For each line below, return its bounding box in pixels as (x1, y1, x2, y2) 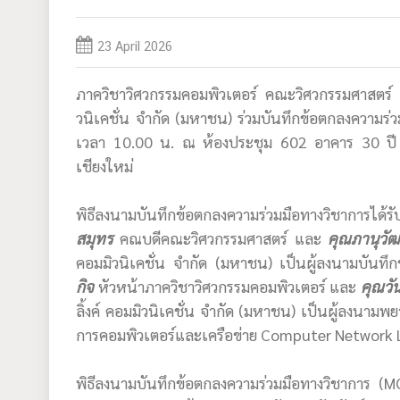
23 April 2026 (97, 35, 173, 59)
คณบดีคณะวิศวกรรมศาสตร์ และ (113, 227, 328, 248)
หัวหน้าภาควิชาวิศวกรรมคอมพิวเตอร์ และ (94, 275, 361, 296)
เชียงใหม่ (76, 154, 134, 176)
